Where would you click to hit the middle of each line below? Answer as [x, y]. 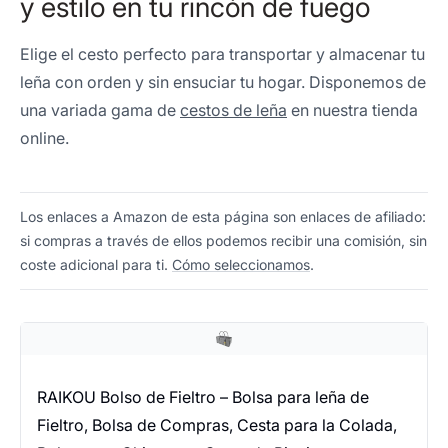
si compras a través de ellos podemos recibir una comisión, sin [223, 240]
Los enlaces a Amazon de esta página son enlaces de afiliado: [223, 216]
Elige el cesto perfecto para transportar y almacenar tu [222, 54]
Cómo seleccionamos [241, 264]
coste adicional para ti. [96, 264]
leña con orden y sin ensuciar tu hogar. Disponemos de [223, 82]
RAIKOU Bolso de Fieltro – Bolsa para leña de [203, 397]
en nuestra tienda [352, 110]
